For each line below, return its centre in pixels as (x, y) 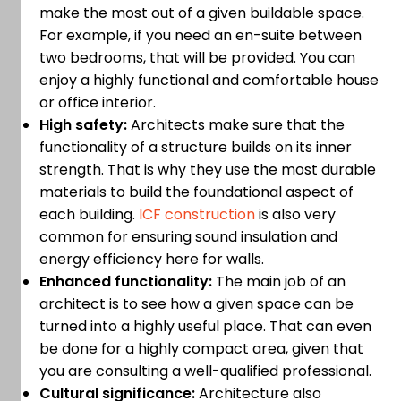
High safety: (83, 125)
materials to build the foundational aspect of (196, 192)
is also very (295, 215)
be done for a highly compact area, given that (201, 349)
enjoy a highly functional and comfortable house (209, 81)
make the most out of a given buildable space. (202, 13)
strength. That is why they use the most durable (208, 170)
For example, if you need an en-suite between (200, 36)
